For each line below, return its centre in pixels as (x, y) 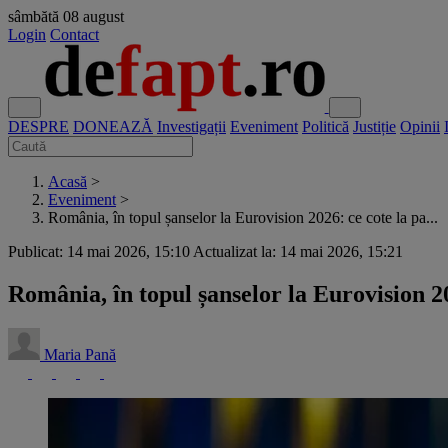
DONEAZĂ (113, 126)
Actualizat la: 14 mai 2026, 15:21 (298, 251)
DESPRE (38, 126)
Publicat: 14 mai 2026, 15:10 (99, 251)
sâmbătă (33, 16)
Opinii (420, 126)
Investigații (191, 126)
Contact (74, 34)
